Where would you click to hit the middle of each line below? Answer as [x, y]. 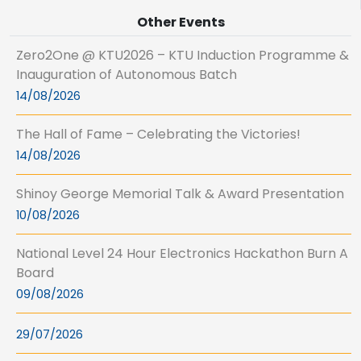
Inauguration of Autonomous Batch [127, 75]
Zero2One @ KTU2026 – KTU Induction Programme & [183, 56]
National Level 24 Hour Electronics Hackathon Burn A [182, 254]
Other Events [180, 23]
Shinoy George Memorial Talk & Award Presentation [180, 194]
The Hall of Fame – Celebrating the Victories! [158, 135]
